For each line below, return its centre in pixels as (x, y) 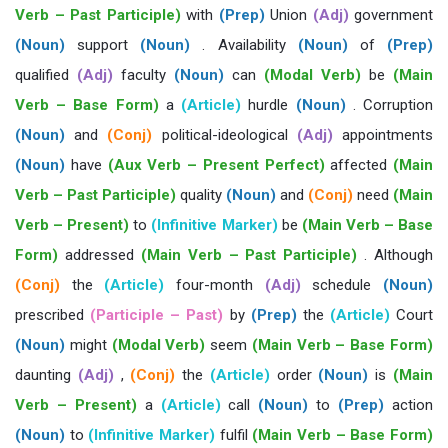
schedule (342, 285)
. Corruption (389, 105)
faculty (143, 75)
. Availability (244, 45)
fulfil (234, 435)
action (409, 405)
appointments (383, 135)
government (390, 15)
